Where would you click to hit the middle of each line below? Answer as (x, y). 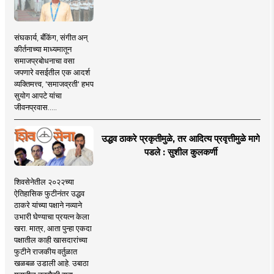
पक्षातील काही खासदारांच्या (50, 240)
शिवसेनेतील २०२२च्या (44, 182)
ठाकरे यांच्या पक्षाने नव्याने (48, 205)
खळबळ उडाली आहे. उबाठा (51, 263)
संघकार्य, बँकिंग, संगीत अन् (50, 38)
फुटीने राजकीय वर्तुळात (45, 252)
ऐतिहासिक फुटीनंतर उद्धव (49, 194)
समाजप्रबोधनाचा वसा (44, 61)
